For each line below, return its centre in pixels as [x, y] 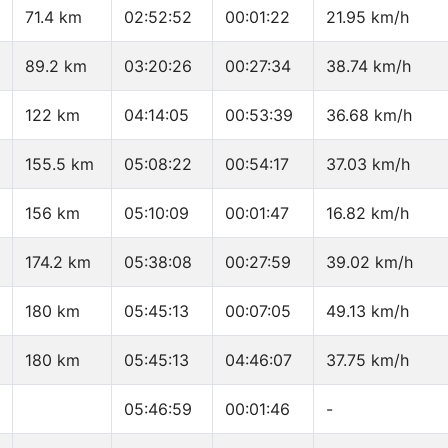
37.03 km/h [368, 164]
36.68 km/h [369, 115]
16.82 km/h [367, 213]
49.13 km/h [367, 311]
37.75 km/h [367, 360]
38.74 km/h [368, 66]
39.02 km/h [369, 262]
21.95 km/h [367, 17]
